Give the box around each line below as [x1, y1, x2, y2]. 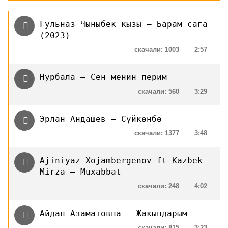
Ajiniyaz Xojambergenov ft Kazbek [40, 156, 203, 165]
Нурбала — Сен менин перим [40, 72, 167, 82]
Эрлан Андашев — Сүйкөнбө [40, 114, 162, 124]
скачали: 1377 [134, 129, 179, 137]
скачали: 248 [138, 182, 179, 190]
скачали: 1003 [134, 46, 179, 53]
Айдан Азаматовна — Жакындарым [40, 209, 187, 218]
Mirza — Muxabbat [40, 167, 121, 177]
